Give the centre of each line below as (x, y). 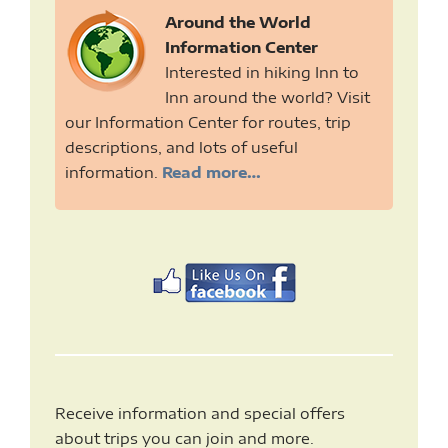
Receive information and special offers (200, 413)
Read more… (209, 172)
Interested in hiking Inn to (262, 72)
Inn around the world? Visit (267, 97)
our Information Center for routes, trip (208, 122)
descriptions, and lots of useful (181, 147)
